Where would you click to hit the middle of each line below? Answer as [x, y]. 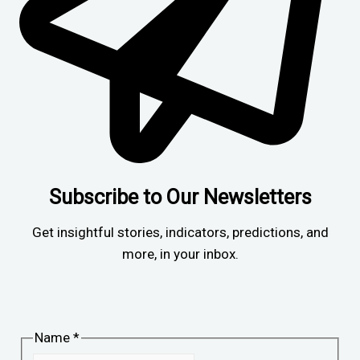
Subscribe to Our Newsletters [180, 197]
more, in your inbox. [180, 254]
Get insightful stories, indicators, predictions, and [180, 232]
